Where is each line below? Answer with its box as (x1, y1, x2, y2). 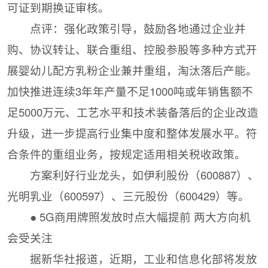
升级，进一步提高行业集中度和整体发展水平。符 (7, 125, 258, 141)
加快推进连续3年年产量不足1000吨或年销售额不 (7, 83, 254, 99)
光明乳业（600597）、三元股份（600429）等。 (7, 188, 250, 204)
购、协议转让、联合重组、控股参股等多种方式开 (7, 41, 258, 57)
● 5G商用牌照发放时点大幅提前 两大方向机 (29, 209, 251, 225)
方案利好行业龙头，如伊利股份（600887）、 (29, 167, 259, 183)
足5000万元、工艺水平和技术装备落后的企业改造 (7, 104, 259, 120)
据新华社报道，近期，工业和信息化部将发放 (29, 251, 257, 267)
